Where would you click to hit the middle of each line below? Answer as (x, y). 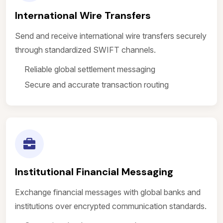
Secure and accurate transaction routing (97, 85)
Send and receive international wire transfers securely (111, 36)
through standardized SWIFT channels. (85, 50)
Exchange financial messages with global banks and (108, 192)
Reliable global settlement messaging (90, 69)
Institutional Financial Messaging (94, 172)
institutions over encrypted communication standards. (111, 206)
